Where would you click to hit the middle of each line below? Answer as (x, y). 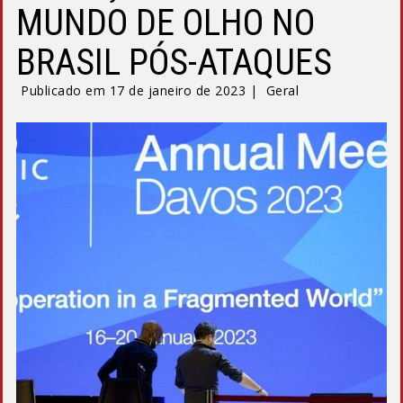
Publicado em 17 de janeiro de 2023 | (141, 90)
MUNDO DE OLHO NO (166, 23)
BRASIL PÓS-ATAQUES (174, 63)
